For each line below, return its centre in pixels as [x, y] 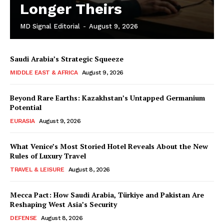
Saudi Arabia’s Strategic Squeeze [67, 59]
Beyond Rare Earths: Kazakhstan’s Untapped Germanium [107, 98]
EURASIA [22, 121]
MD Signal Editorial [50, 26]
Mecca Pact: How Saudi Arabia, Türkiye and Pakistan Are [107, 195]
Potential [26, 107]
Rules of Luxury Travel [48, 156]
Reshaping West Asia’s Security [63, 204]
